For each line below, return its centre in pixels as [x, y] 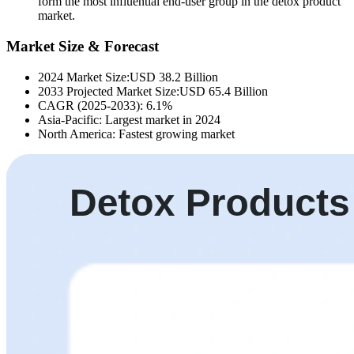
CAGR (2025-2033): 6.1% [105, 105]
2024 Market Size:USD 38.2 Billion [128, 77]
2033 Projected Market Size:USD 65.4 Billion [153, 91]
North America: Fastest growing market [136, 134]
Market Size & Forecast [83, 46]
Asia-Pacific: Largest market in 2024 [129, 119]
